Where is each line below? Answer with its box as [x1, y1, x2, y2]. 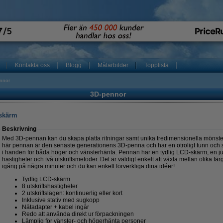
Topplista [144, 62, 169, 69]
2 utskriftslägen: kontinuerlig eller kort [22, 190, 122, 197]
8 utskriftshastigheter [22, 183, 78, 190]
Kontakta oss [15, 62, 50, 69]
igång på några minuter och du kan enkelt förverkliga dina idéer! [2, 163, 175, 170]
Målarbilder [98, 62, 128, 69]
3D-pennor [90, 90, 126, 98]
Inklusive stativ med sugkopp [22, 197, 100, 204]
